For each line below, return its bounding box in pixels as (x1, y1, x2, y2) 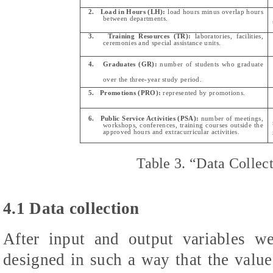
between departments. (103, 15, 168, 22)
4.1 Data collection (3, 199, 140, 218)
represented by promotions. (161, 89, 246, 96)
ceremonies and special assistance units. (103, 39, 221, 46)
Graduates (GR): (103, 60, 157, 68)
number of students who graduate (157, 60, 263, 68)
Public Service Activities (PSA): (100, 115, 201, 122)
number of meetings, (200, 115, 263, 122)
